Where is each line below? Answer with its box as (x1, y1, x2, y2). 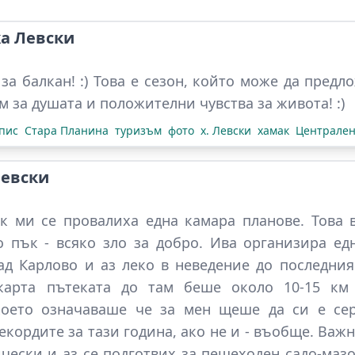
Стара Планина (25, 123, 109, 138)
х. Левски (200, 123, 251, 138)
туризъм (115, 123, 162, 138)
